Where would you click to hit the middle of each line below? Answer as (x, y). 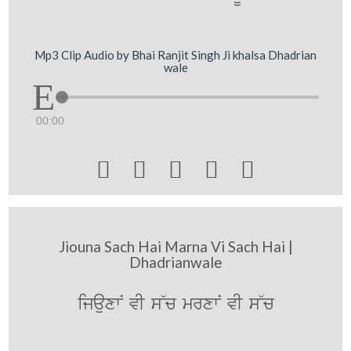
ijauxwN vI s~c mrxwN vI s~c (175, 304)
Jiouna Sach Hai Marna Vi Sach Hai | (175, 246)
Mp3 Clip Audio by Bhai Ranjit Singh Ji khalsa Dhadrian (175, 54)
